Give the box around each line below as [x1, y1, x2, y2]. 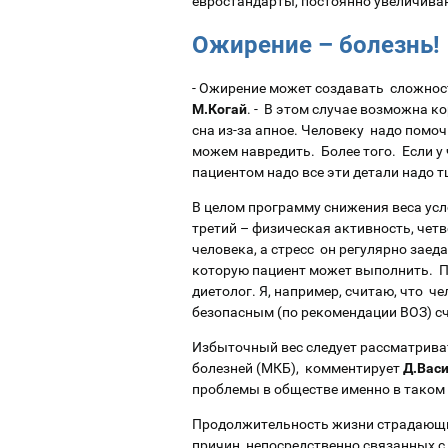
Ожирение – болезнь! [192, 30, 440, 59]
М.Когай [192, 100, 247, 117]
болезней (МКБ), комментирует [192, 359, 403, 376]
